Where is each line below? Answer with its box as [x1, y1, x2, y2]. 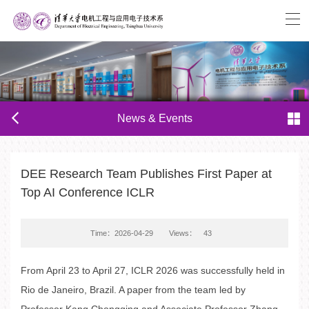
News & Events [117, 112, 192, 125]
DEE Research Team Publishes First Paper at [21, 167, 272, 181]
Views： [169, 229, 197, 238]
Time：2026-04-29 [90, 229, 153, 238]
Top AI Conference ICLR [21, 186, 154, 200]
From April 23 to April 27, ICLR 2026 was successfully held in [21, 266, 285, 277]
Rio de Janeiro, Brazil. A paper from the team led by [21, 285, 246, 296]
